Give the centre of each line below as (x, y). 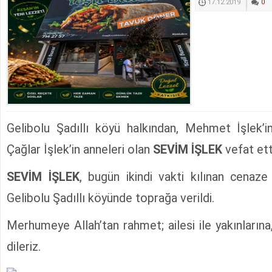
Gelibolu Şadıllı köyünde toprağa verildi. (110, 199)
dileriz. (24, 247)
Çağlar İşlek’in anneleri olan (80, 150)
